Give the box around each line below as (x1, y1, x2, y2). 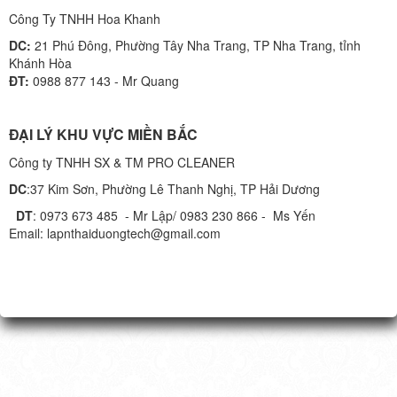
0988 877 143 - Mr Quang (29, 71, 179, 90)
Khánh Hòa (9, 53, 72, 72)
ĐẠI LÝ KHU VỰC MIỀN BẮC (9, 123, 198, 144)
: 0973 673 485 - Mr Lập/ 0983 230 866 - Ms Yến (33, 206, 315, 224)
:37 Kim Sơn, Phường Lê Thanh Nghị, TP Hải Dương (27, 179, 320, 198)
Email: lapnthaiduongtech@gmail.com (9, 223, 221, 242)
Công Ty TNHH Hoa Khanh (9, 9, 160, 27)
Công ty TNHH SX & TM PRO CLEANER (9, 152, 235, 171)
